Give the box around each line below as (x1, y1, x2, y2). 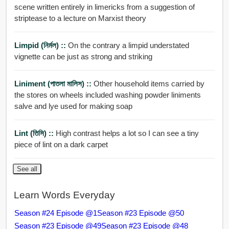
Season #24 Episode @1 (14, 209, 97, 217)
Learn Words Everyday (13, 189, 115, 200)
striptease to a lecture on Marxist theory (14, 14, 146, 23)
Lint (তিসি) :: (14, 129, 56, 138)
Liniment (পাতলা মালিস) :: (14, 79, 94, 88)
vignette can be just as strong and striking (14, 52, 152, 61)
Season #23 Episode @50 (97, 209, 184, 217)
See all (16, 165, 37, 173)
